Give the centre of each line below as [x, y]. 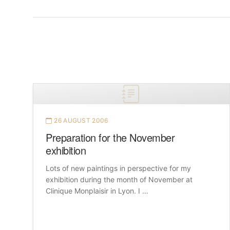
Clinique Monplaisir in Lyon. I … [97, 191]
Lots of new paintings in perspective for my [118, 168]
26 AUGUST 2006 [81, 121]
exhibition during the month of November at [119, 180]
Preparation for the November [110, 138]
